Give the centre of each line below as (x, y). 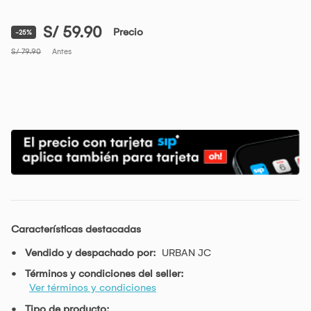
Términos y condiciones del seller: (104, 273)
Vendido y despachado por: (91, 252)
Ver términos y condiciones (93, 287)
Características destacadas (76, 229)
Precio (128, 32)
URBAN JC (186, 252)
